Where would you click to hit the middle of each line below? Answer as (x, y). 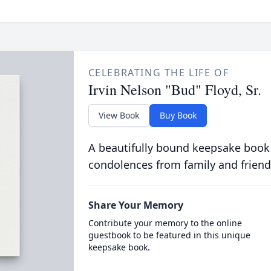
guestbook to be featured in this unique (169, 235)
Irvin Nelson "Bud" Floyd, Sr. (175, 90)
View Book (119, 115)
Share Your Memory (135, 205)
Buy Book (178, 115)
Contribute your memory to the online (165, 223)
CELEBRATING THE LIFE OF (158, 73)
